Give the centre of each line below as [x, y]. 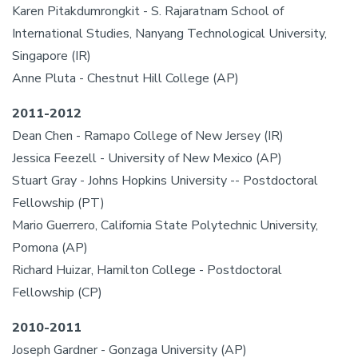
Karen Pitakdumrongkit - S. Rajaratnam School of [148, 11]
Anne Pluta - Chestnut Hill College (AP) [125, 78]
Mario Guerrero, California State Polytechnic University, [165, 225]
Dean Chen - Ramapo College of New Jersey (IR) [148, 136]
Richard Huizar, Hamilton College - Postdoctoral [147, 270]
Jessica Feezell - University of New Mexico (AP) [147, 158]
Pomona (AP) [50, 248]
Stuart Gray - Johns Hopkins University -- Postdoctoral [165, 181]
